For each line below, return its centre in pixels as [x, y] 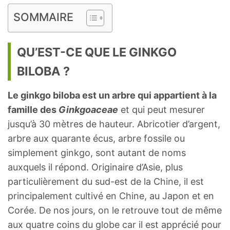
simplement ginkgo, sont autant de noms [97, 153]
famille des [33, 110]
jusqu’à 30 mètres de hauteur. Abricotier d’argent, [114, 124]
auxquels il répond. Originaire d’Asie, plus [95, 167]
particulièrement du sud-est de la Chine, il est [106, 182]
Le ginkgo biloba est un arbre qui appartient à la [112, 95]
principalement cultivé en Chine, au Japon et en [111, 196]
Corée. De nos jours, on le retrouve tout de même [115, 210]
